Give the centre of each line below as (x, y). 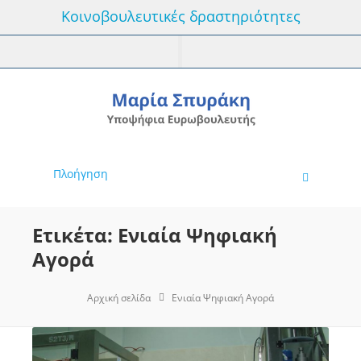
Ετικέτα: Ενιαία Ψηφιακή (155, 235)
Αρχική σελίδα (119, 298)
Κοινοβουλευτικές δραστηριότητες (180, 16)
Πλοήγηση (80, 174)
